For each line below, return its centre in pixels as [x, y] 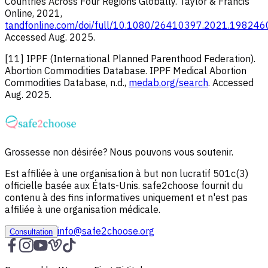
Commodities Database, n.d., [67, 82]
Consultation [31, 232]
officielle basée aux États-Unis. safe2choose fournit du [124, 185]
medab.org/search [168, 82]
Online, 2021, [33, 13]
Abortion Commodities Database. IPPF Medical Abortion [126, 70]
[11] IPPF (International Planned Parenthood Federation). [130, 58]
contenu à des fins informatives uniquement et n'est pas [126, 197]
